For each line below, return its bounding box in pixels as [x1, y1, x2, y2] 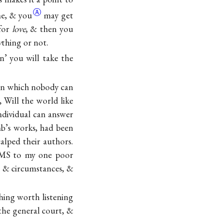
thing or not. [1, 36, 48, 49]
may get [43, 9, 74, 22]
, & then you [25, 23, 74, 35]
